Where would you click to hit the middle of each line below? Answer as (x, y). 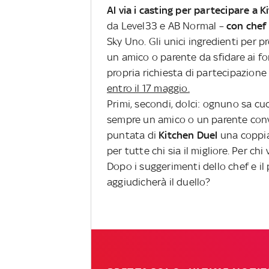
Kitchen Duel (189, 135)
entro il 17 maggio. (148, 88)
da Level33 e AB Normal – (167, 26)
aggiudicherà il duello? (159, 182)
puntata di (133, 135)
